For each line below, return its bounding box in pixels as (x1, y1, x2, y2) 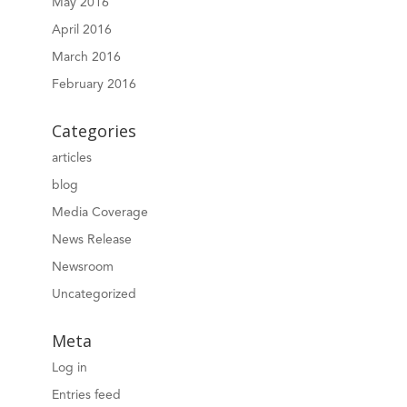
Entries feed (51, 388, 121, 402)
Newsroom (51, 260, 114, 273)
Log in (51, 361, 87, 374)
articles (51, 151, 92, 164)
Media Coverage (51, 205, 148, 219)
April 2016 (51, 23, 112, 36)
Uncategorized (51, 287, 136, 301)
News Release (51, 233, 132, 246)
